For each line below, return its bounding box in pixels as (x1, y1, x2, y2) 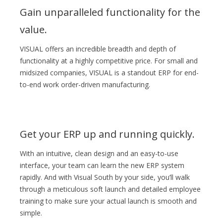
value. (20, 23, 47, 36)
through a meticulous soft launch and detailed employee (20, 184, 201, 194)
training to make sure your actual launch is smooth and (20, 196, 197, 206)
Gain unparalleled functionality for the (20, 5, 200, 19)
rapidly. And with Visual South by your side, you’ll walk (20, 172, 190, 182)
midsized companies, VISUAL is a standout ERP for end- (20, 68, 199, 77)
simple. (20, 208, 42, 218)
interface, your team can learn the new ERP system (20, 161, 184, 170)
